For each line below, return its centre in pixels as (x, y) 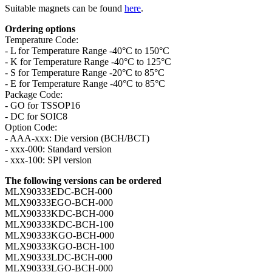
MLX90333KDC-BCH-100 (59, 224)
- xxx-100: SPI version (48, 160)
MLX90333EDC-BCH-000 (59, 191)
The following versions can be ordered (83, 180)
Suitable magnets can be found (65, 8)
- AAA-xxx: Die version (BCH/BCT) (77, 138)
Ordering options (40, 29)
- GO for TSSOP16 (42, 105)
